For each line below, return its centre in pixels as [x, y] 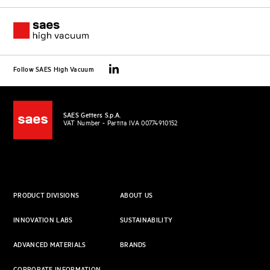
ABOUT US [136, 196]
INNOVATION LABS [43, 221]
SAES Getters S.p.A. [92, 116]
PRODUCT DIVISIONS [46, 196]
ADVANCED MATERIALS [50, 246]
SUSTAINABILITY [146, 221]
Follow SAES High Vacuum [54, 70]
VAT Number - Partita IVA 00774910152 [120, 124]
